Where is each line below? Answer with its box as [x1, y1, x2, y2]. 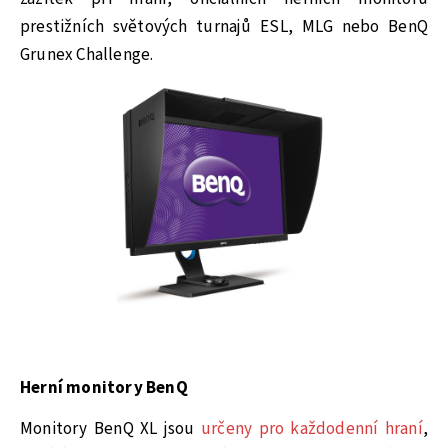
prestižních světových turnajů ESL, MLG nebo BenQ [20, 15, 428, 40]
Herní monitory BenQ [20, 375, 188, 400]
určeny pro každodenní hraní [200, 416, 423, 441]
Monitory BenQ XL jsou [20, 416, 201, 441]
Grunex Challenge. [20, 43, 154, 68]
